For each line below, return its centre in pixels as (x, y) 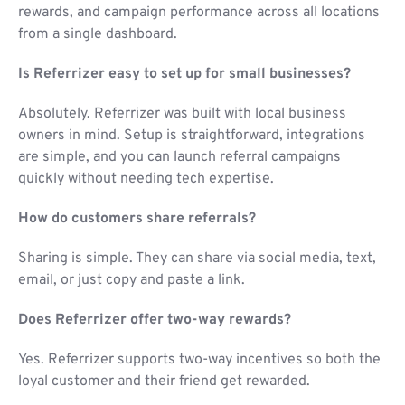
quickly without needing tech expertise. (146, 179)
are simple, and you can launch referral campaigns (179, 158)
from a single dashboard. (98, 35)
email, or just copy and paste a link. (132, 281)
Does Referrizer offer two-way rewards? (155, 320)
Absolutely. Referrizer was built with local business (182, 114)
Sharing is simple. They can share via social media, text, (197, 259)
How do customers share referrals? (137, 219)
